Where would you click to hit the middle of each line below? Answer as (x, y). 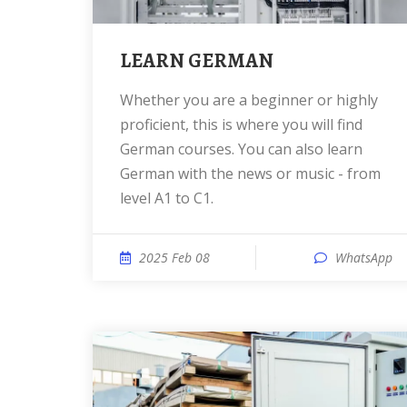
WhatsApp (364, 258)
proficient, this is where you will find (241, 124)
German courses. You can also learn (241, 149)
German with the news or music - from (250, 174)
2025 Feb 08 (174, 258)
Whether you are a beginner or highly (127, 100)
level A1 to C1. (167, 198)
